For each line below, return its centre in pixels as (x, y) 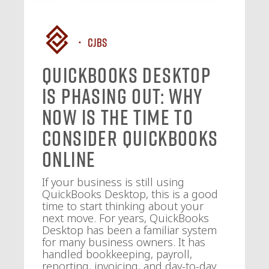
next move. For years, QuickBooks (125, 218)
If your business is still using (113, 182)
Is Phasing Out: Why (122, 96)
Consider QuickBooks (130, 138)
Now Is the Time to (118, 117)
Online (69, 159)
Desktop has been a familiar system (129, 230)
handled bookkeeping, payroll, (117, 254)
